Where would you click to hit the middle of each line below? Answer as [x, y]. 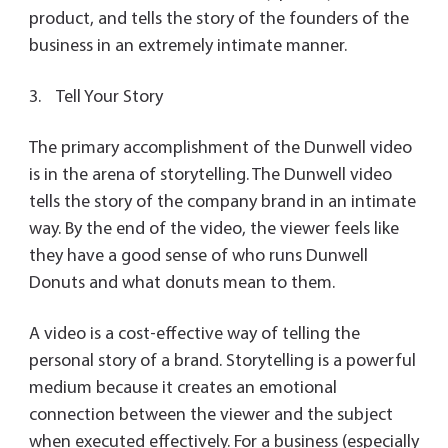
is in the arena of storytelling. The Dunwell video [210, 176]
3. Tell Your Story [95, 98]
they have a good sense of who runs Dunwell [198, 257]
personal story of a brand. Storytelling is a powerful [222, 362]
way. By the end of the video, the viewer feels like [213, 230]
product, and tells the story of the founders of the [218, 20]
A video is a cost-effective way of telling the [194, 335]
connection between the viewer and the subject [210, 416]
